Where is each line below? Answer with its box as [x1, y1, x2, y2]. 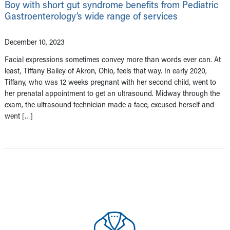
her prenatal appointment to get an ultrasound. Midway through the [5, 87, 220, 98]
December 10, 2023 [5, 36, 65, 47]
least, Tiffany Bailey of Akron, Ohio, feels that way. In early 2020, [5, 65, 207, 75]
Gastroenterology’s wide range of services [5, 9, 178, 22]
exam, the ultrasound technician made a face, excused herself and [5, 99, 214, 109]
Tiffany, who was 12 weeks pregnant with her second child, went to [5, 76, 216, 87]
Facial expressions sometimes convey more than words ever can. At [5, 53, 221, 64]
